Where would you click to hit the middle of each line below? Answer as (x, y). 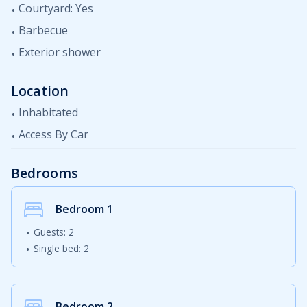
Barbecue (42, 30)
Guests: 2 (54, 232)
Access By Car (52, 135)
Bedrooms (45, 173)
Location (40, 91)
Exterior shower (58, 52)
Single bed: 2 (61, 249)
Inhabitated (47, 113)
